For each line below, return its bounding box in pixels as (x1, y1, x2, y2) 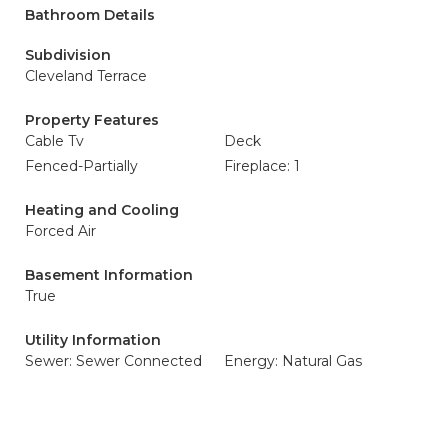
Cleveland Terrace (25, 67, 147, 85)
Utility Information (25, 331, 161, 349)
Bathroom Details (25, 6, 155, 24)
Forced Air (25, 222, 96, 240)
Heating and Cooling (25, 201, 179, 219)
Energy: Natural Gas (224, 352, 362, 370)
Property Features (25, 111, 159, 129)
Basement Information (25, 266, 193, 284)
